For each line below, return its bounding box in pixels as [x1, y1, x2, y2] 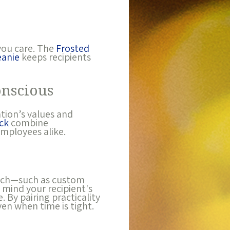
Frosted [55, 42, 89, 55]
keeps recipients [19, 50, 91, 64]
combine [8, 116, 48, 130]
